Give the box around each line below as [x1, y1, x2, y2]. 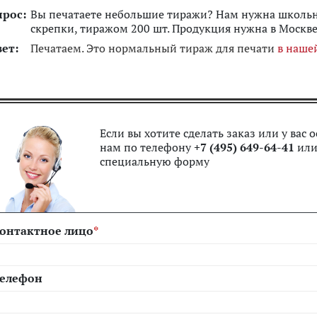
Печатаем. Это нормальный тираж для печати [30, 40, 277, 56]
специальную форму [100, 154, 209, 169]
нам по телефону [100, 139, 194, 155]
